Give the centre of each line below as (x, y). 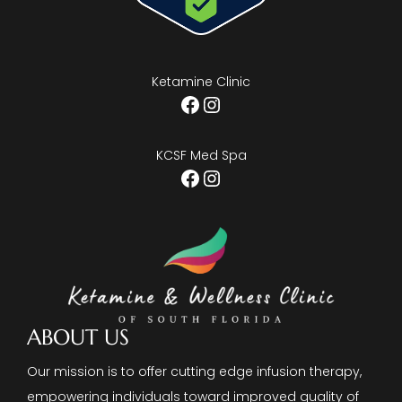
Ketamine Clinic (201, 81)
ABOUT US (78, 337)
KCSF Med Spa (201, 155)
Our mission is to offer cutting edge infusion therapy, (194, 371)
